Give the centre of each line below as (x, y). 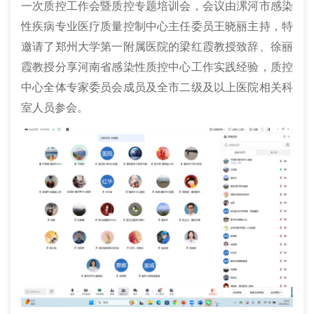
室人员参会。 (55, 108)
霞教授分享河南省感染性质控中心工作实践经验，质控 (157, 67)
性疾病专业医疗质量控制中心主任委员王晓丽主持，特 (157, 26)
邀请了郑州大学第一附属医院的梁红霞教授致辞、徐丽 (157, 47)
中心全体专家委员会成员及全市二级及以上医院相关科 (157, 87)
